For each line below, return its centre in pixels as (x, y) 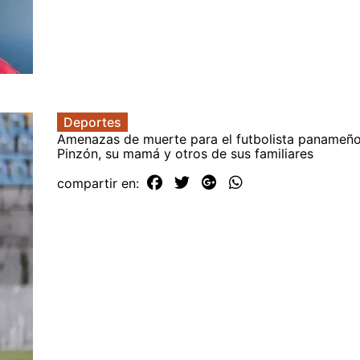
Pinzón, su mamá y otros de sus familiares (185, 153)
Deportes (92, 122)
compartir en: (100, 183)
